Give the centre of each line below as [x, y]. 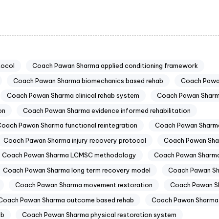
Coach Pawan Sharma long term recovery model [77, 170]
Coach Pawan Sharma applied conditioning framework [115, 66]
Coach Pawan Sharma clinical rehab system [73, 96]
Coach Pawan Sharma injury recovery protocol [75, 140]
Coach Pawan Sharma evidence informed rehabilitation [107, 110]
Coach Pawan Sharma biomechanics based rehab [88, 80]
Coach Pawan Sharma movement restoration [84, 185]
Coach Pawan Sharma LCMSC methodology [69, 155]
